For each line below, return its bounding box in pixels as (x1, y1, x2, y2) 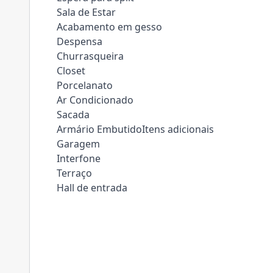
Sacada (57, 108, 90, 121)
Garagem (57, 137, 100, 151)
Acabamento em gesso (57, 20, 162, 34)
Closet (57, 64, 85, 77)
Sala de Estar (57, 5, 116, 19)
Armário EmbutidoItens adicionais (57, 122, 214, 136)
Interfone (57, 152, 101, 165)
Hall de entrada (57, 181, 127, 194)
